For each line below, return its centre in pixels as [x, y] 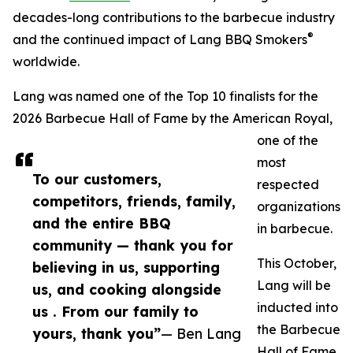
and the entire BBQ [102, 223]
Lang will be [294, 286]
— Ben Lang [201, 334]
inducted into [297, 308]
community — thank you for [133, 245]
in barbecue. [295, 229]
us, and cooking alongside [127, 290]
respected [288, 185]
